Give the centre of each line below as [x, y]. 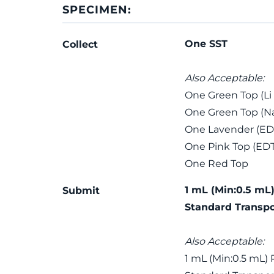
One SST [206, 44]
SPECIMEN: [97, 10]
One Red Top [216, 164]
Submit [81, 191]
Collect [80, 44]
